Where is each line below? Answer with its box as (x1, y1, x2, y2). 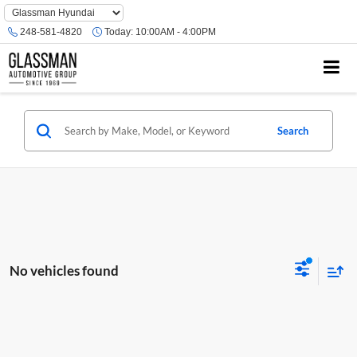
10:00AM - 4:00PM (133, 26, 216, 38)
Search (277, 124, 308, 137)
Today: (104, 26, 133, 38)
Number (3, 18, 40, 29)
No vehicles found (10, 261, 119, 279)
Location (3, 31, 42, 42)
